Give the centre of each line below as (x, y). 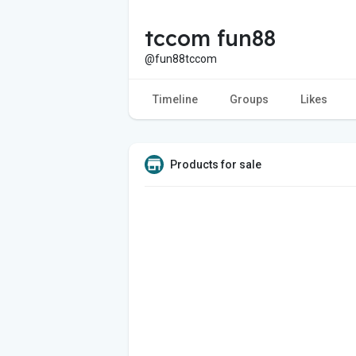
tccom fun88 (210, 38)
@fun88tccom (181, 58)
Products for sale (216, 164)
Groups (249, 99)
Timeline (175, 99)
